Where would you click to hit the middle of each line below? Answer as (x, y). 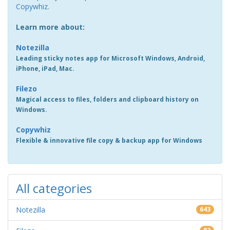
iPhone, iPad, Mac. (45, 69)
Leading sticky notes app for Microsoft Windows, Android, (110, 58)
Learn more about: (50, 27)
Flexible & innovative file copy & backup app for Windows (109, 140)
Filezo (26, 89)
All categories (54, 188)
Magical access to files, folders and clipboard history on (107, 99)
